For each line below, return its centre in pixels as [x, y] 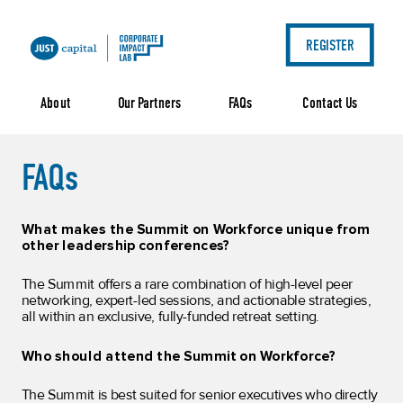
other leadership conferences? [127, 246]
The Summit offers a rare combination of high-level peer [187, 285]
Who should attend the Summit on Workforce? [178, 356]
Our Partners [149, 103]
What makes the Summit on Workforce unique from [195, 229]
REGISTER [330, 45]
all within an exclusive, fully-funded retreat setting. [170, 317]
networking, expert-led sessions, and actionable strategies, [196, 301]
